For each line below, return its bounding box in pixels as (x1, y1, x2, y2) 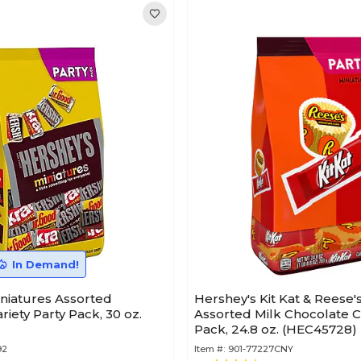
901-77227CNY (228, 343, 293, 355)
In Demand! (11, 258, 79, 271)
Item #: (194, 343, 225, 355)
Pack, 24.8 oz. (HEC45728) (194, 322, 357, 337)
